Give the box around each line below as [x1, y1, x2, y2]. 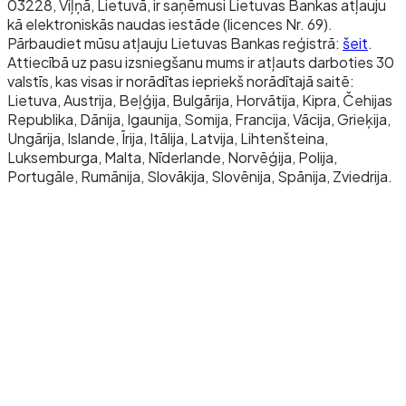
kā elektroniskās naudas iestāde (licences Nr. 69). [7, 14, 333, 34]
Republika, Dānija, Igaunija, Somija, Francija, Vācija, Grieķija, [7, 109, 391, 129]
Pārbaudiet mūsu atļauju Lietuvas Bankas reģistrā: [7, 33, 343, 53]
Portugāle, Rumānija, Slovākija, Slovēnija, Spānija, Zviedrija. [7, 166, 392, 186]
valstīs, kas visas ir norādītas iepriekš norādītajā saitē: [7, 71, 354, 91]
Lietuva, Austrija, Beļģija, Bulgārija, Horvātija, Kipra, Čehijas [7, 90, 392, 110]
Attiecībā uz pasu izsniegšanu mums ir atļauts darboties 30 [7, 52, 394, 72]
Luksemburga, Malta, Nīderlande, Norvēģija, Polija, [7, 147, 337, 167]
